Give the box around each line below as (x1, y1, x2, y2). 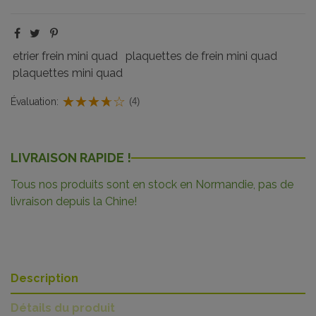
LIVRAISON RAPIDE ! (11, 150, 131, 165)
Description (11, 272, 78, 286)
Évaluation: (11, 95, 59, 107)
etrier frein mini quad (13, 49, 119, 63)
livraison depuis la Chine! (11, 195, 137, 209)
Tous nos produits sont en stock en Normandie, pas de (11, 178, 293, 192)
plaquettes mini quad (13, 66, 123, 80)
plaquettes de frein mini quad (125, 49, 277, 63)
